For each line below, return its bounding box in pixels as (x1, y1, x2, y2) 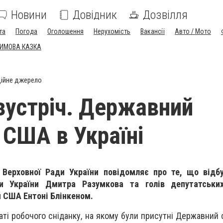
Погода (15, 27, 37, 35)
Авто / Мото (175, 27, 211, 35)
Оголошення (47, 27, 84, 35)
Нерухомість (94, 27, 130, 35)
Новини (11, 8, 47, 22)
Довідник (73, 8, 117, 22)
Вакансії (140, 27, 165, 35)
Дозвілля (143, 8, 188, 22)
